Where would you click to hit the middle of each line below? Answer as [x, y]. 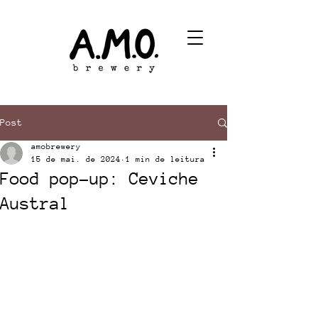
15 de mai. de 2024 [76, 159]
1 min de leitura [165, 159]
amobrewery [56, 147]
